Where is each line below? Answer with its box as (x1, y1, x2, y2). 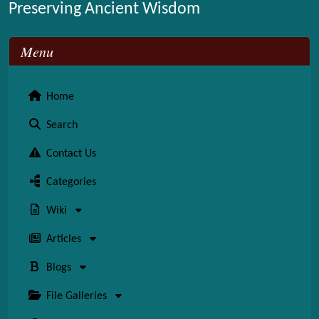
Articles (43, 234, 84, 246)
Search (43, 120, 78, 132)
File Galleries (43, 291, 110, 303)
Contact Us (43, 148, 96, 160)
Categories (43, 177, 96, 189)
